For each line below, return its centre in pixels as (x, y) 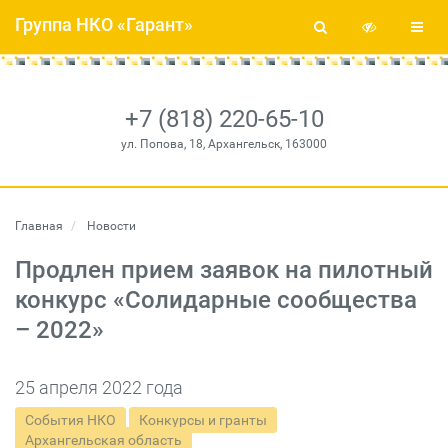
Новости (110, 226)
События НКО (70, 420)
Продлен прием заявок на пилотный (224, 270)
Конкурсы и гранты (203, 420)
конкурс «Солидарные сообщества (216, 300)
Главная (39, 226)
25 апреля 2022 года (99, 387)
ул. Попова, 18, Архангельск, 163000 (224, 144)
